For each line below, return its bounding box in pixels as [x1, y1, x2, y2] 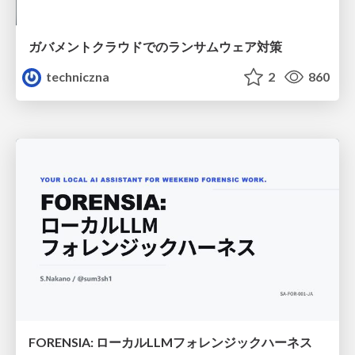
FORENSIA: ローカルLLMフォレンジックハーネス [29, 334, 312, 349]
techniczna [44, 69, 110, 85]
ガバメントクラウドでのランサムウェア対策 [29, 39, 282, 55]
